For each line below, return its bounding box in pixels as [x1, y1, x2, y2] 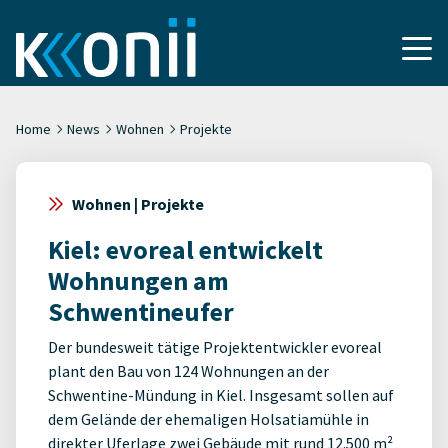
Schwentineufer [48, 295, 234, 328]
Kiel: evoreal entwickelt [48, 233, 323, 266]
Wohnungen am [48, 264, 229, 297]
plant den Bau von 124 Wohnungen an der [48, 361, 329, 381]
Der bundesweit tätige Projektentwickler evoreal [48, 337, 382, 357]
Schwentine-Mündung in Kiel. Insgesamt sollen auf [48, 385, 394, 405]
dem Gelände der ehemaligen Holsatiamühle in [48, 409, 369, 429]
